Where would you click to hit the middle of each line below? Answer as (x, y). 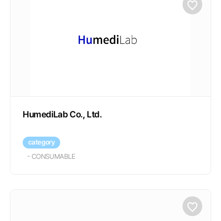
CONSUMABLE (53, 156)
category (41, 142)
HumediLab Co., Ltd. (62, 114)
